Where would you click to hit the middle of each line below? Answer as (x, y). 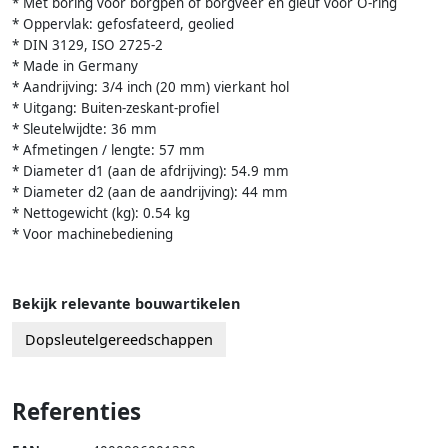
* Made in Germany (75, 65)
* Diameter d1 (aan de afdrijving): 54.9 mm (150, 170)
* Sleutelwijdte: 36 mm (84, 128)
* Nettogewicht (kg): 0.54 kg (101, 212)
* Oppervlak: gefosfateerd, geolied (123, 23)
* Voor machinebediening (92, 233)
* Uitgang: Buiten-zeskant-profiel (115, 107)
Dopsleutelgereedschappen (119, 339)
